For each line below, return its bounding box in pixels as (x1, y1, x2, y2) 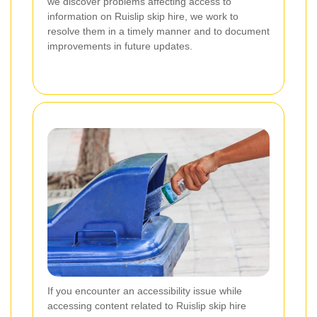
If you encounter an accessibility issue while (47, 284, 242, 296)
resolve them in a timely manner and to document (47, 25, 270, 38)
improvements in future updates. (47, 40, 192, 52)
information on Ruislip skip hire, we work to (47, 11, 238, 23)
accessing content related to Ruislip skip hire (47, 299, 246, 311)
